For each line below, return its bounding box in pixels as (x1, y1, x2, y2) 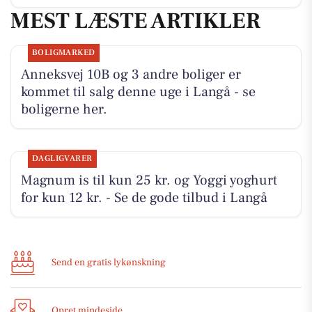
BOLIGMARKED (31, 47, 95, 58)
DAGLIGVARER (31, 153, 93, 164)
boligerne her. (20, 100, 107, 119)
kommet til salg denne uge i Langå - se (20, 83, 256, 102)
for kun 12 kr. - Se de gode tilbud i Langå (20, 189, 267, 208)
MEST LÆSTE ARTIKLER (10, 6, 260, 36)
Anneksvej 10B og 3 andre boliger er (20, 65, 241, 84)
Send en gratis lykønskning (52, 256, 166, 270)
